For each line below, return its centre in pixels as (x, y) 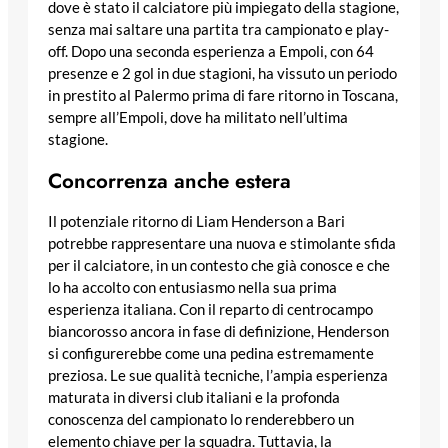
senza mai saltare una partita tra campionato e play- (218, 30)
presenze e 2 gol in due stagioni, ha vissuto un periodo (222, 74)
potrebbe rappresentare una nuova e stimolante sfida (222, 244)
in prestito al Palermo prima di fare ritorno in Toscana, (223, 96)
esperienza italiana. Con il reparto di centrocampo (210, 310)
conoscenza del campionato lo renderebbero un (201, 420)
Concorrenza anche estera (169, 181)
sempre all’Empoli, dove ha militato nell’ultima (198, 118)
